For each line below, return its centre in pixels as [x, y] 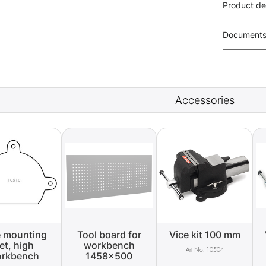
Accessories [205, 100]
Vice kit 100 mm [205, 235]
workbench [109, 246]
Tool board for [109, 235]
